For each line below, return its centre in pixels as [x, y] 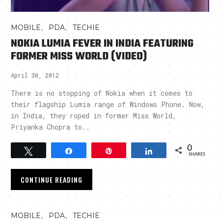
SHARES [197, 155]
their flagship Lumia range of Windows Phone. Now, [108, 105]
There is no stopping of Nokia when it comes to [102, 93]
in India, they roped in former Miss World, [94, 116]
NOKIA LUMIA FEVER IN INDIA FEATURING [102, 44]
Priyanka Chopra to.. [51, 127]
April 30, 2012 [35, 75]
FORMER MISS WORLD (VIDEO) [79, 57]
